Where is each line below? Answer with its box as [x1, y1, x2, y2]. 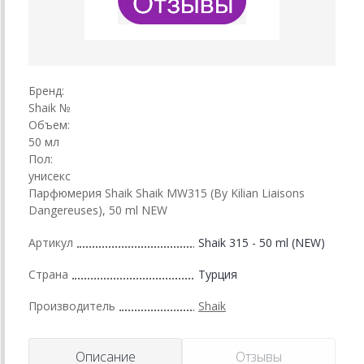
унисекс [28, 167, 71, 184]
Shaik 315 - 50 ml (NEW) [198, 234, 325, 250]
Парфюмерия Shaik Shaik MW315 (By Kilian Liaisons [28, 184, 305, 201]
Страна [28, 266, 68, 282]
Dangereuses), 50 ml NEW [28, 201, 167, 218]
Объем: [28, 116, 70, 132]
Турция [198, 266, 237, 282]
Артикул [28, 234, 73, 250]
